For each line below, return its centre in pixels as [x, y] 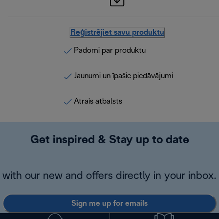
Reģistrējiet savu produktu [117, 33]
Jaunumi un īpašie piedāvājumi [123, 76]
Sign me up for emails [109, 203]
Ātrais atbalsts [98, 102]
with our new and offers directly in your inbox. [109, 176]
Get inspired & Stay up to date [109, 141]
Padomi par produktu [109, 51]
